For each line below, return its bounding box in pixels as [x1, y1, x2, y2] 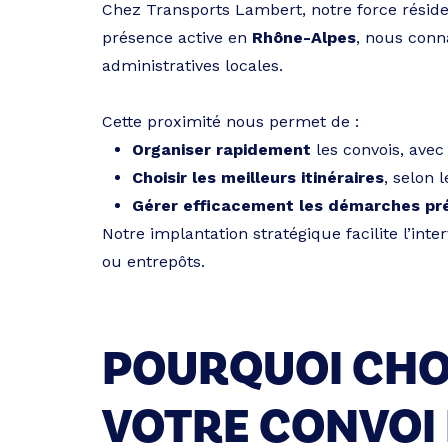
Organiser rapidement [132, 140, 311, 159]
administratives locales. [102, 56, 283, 75]
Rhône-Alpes [252, 28, 356, 47]
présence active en [102, 28, 252, 47]
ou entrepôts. [102, 252, 205, 271]
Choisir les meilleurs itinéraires [132, 168, 384, 187]
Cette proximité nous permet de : [102, 112, 359, 131]
